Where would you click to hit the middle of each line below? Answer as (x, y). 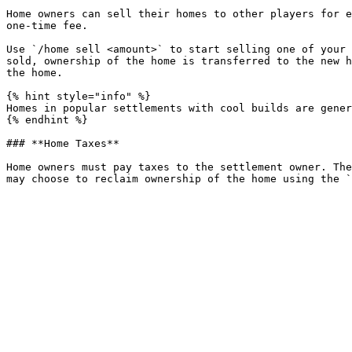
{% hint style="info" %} (79, 96)
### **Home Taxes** (63, 143)
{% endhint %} (47, 120)
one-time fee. (47, 26)
